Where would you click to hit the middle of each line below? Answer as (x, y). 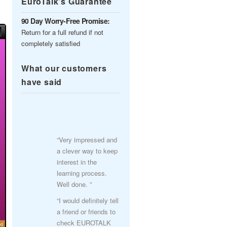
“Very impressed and (87, 140)
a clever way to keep (87, 151)
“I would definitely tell (88, 200)
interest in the (77, 162)
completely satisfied (51, 43)
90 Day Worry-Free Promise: (66, 21)
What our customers (64, 68)
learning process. (82, 173)
